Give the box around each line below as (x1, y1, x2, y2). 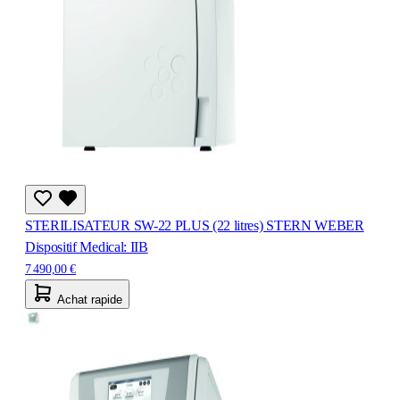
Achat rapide (57, 292, 122, 306)
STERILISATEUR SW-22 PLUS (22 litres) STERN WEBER (25, 217, 364, 233)
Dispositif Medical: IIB (25, 238, 148, 254)
